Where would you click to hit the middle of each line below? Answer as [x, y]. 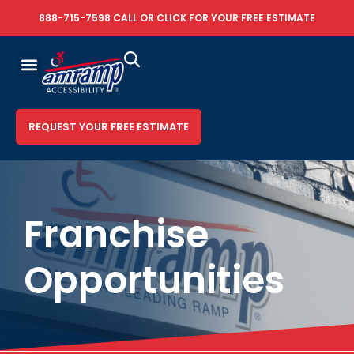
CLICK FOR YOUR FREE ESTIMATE [236, 18]
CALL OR [134, 18]
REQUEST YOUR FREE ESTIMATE [109, 127]
